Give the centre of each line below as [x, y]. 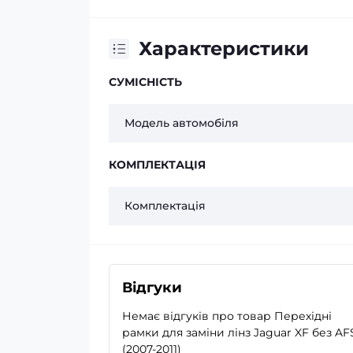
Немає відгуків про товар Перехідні [227, 316]
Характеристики [224, 48]
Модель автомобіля [182, 123]
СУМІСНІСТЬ [145, 82]
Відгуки [152, 288]
